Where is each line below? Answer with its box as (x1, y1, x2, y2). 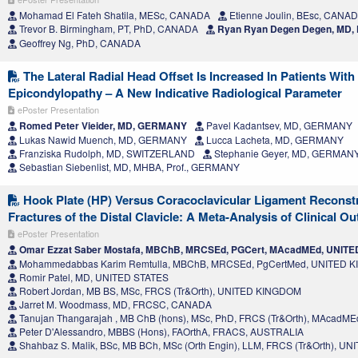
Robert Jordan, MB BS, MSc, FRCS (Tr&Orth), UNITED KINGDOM (17, 284, 301, 298)
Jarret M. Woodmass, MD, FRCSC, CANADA (17, 297, 212, 312)
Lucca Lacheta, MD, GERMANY (204, 133, 344, 147)
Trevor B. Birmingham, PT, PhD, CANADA (17, 22, 198, 36)
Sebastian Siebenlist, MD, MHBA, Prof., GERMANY (17, 160, 240, 174)
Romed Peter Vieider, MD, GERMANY (17, 118, 187, 133)
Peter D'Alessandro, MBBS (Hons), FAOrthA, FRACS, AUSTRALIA (17, 324, 304, 339)
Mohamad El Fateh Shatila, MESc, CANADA (17, 8, 210, 22)
